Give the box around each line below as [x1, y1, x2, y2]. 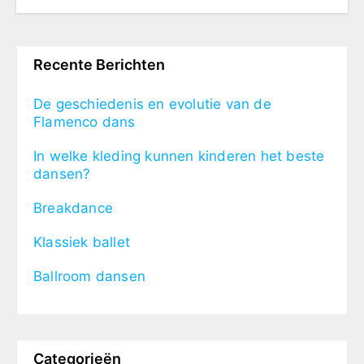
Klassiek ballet [33, 233, 130, 250]
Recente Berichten [33, 55, 165, 73]
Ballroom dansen [33, 267, 145, 284]
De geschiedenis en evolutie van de [33, 95, 271, 112]
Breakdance [33, 199, 113, 216]
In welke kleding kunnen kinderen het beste [33, 147, 325, 164]
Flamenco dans [33, 113, 136, 130]
